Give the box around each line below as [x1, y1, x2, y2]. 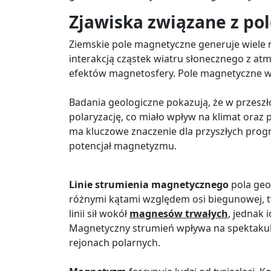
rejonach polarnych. [69, 235, 160, 249]
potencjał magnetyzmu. [69, 139, 177, 152]
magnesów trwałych [129, 206, 228, 220]
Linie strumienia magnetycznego [69, 177, 229, 191]
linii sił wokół [69, 206, 129, 220]
